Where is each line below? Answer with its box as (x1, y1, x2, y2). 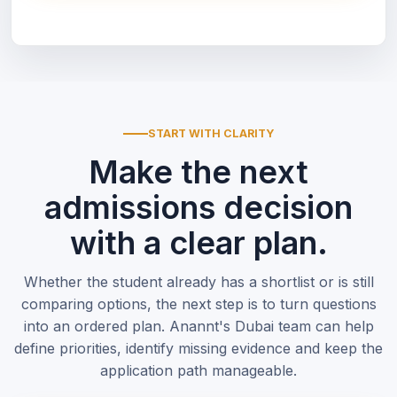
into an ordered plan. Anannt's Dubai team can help (23, 317, 374, 335)
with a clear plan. (69, 223, 328, 262)
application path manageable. (100, 362, 297, 379)
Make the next (89, 152, 308, 191)
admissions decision (44, 188, 353, 227)
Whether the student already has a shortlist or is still (23, 273, 374, 291)
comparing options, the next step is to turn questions (20, 295, 377, 313)
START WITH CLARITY (148, 127, 274, 140)
